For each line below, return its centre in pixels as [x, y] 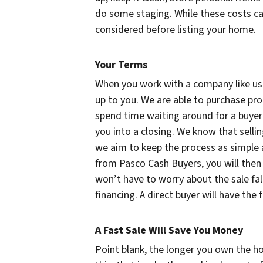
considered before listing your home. [176, 29]
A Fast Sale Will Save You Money [169, 230]
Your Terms [121, 65]
